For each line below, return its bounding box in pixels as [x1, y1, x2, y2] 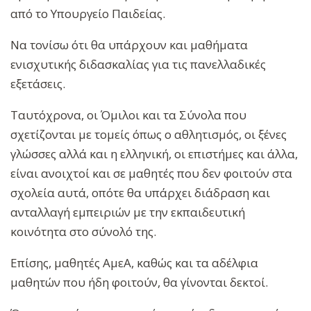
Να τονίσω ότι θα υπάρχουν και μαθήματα [10, 37, 248, 53]
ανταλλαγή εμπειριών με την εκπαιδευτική [10, 204, 245, 221]
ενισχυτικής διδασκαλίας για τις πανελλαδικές [10, 56, 266, 73]
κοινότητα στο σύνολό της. [10, 224, 156, 240]
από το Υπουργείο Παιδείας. [10, 6, 165, 22]
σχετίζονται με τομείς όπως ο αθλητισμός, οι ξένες [10, 126, 287, 143]
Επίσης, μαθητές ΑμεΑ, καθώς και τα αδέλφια [10, 255, 258, 271]
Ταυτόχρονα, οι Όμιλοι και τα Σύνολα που [10, 107, 246, 124]
